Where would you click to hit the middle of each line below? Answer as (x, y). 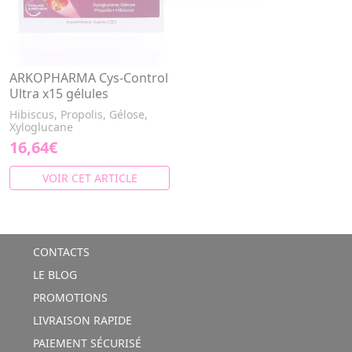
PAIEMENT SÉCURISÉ (85, 343)
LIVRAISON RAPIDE (81, 320)
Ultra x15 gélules (59, 93)
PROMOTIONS (68, 297)
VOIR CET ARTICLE (90, 178)
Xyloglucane (41, 127)
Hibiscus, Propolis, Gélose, (79, 114)
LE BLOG (53, 275)
